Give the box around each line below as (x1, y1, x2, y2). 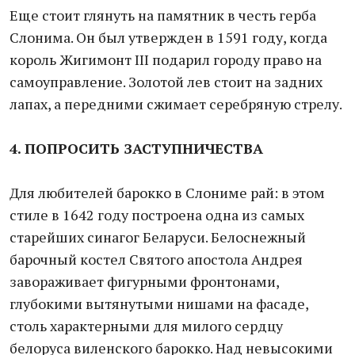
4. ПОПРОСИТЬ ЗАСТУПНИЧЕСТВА (10, 139, 263, 158)
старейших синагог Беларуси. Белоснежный (10, 227, 306, 246)
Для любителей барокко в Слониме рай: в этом (10, 183, 325, 202)
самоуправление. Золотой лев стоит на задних (10, 72, 323, 91)
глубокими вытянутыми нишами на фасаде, (10, 294, 308, 313)
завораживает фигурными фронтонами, (10, 272, 279, 291)
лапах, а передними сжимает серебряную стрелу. (10, 94, 342, 113)
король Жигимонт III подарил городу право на (10, 50, 322, 69)
